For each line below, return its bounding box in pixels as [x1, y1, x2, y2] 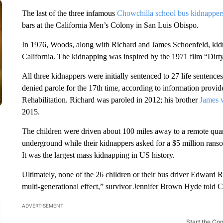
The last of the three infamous [21, 9, 117, 17]
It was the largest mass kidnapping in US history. [21, 151, 175, 159]
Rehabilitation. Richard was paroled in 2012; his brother [21, 96, 200, 104]
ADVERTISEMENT [21, 203, 63, 209]
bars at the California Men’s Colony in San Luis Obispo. [21, 21, 199, 29]
